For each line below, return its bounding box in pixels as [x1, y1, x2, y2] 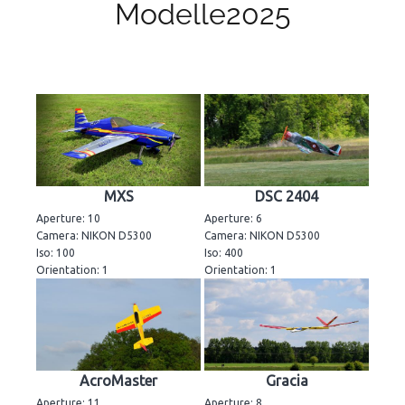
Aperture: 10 [36, 212, 100, 224]
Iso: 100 [36, 246, 75, 259]
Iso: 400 [204, 246, 243, 259]
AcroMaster [80, 372, 157, 389]
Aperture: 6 [204, 212, 262, 224]
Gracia [265, 372, 308, 389]
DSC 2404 [255, 187, 318, 204]
